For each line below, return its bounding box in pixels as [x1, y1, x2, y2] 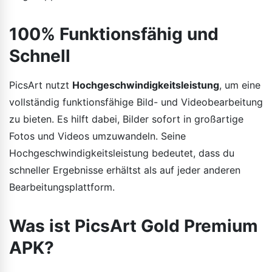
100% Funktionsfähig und [9, 23, 219, 44]
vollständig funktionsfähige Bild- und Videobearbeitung [9, 95, 263, 108]
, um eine [219, 78, 260, 91]
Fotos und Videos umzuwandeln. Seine [9, 129, 186, 142]
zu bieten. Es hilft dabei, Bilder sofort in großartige [9, 112, 243, 125]
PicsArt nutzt [9, 78, 72, 91]
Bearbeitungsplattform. [9, 180, 115, 193]
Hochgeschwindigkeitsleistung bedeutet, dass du [9, 146, 234, 159]
